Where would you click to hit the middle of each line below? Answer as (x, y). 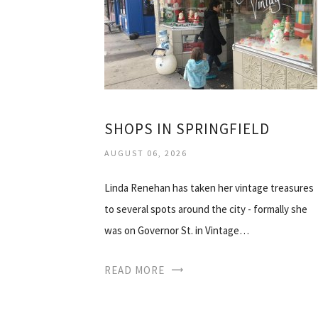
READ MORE (135, 270)
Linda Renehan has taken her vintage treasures (209, 187)
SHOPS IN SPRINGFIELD (187, 128)
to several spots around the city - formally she (206, 209)
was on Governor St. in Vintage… (177, 230)
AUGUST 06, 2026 (146, 153)
